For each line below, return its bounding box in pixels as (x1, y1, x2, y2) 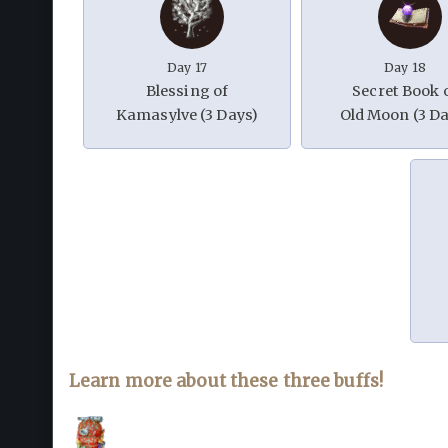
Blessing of (145, 82, 229, 101)
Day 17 (167, 60, 207, 76)
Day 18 (384, 60, 426, 76)
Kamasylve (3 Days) (115, 106, 259, 125)
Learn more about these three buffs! (69, 369, 383, 392)
